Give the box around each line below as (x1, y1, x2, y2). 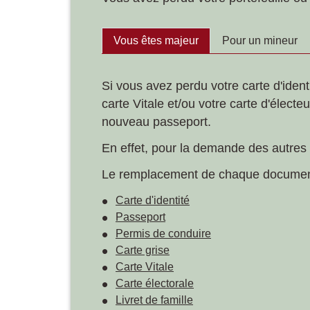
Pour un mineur (222, 35, 298, 47)
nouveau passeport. (102, 114, 211, 129)
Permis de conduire (116, 227, 211, 239)
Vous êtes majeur (113, 35, 199, 47)
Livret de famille (116, 293, 193, 306)
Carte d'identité (116, 194, 190, 206)
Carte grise (116, 244, 170, 256)
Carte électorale (116, 277, 194, 289)
